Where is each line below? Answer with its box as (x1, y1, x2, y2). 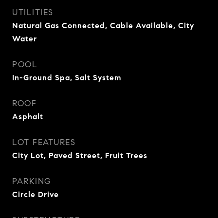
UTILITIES (12, 7, 54, 18)
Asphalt (12, 112, 43, 121)
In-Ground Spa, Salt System (12, 73, 122, 82)
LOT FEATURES (12, 137, 75, 147)
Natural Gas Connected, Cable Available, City (12, 21, 194, 30)
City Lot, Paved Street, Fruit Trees (12, 151, 147, 160)
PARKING (12, 176, 51, 186)
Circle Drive (12, 190, 59, 199)
